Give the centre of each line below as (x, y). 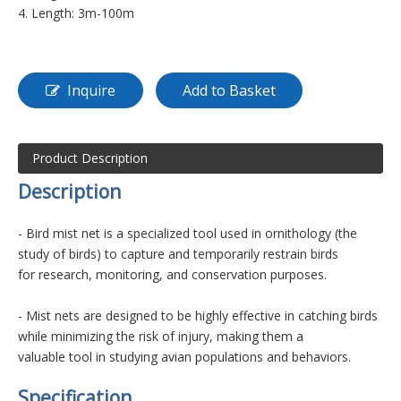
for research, (57, 274)
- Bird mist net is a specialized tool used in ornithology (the (188, 233)
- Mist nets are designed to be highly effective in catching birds (198, 316)
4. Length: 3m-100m (76, 13)
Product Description (90, 158)
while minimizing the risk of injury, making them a (162, 336)
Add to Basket (229, 90)
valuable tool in (64, 357)
